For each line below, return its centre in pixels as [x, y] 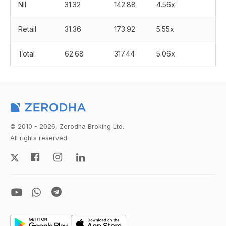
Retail [28, 29]
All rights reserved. [39, 138]
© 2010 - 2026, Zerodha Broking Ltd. [67, 126]
